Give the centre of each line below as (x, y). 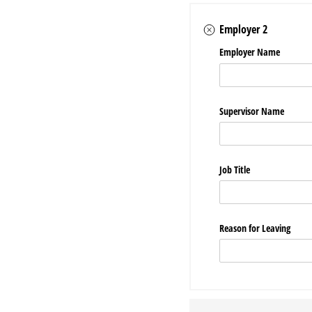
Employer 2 (244, 29)
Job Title (235, 169)
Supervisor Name (252, 111)
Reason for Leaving (255, 228)
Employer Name (250, 52)
